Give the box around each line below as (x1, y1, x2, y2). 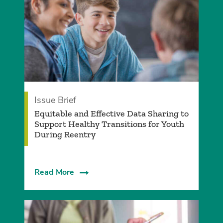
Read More (34, 166, 74, 178)
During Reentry (34, 128, 96, 140)
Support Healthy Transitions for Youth (34, 118, 184, 129)
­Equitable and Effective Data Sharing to (34, 108, 189, 119)
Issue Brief (34, 94, 76, 106)
